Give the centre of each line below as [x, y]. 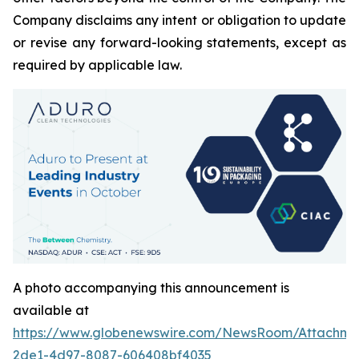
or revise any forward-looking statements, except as [179, 42]
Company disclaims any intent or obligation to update [179, 20]
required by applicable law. [97, 65]
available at [51, 310]
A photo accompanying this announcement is [151, 287]
